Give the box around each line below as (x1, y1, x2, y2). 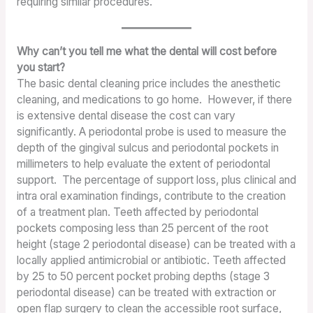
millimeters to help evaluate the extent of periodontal (16, 157, 270, 170)
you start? (16, 61, 65, 74)
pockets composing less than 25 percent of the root (16, 221, 268, 235)
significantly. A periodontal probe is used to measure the (16, 125, 286, 138)
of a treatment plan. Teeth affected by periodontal (16, 205, 259, 219)
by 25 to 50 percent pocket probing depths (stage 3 (16, 270, 270, 283)
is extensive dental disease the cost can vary (16, 109, 235, 122)
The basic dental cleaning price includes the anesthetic (16, 77, 281, 90)
